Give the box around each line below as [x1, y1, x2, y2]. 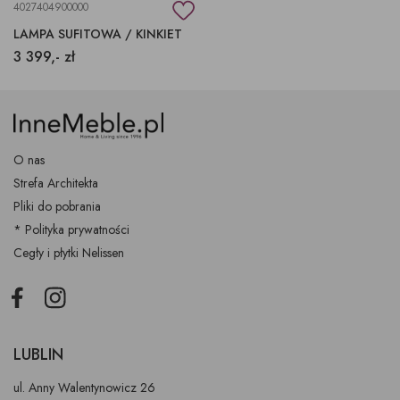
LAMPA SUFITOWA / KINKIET [13, 25, 182, 44]
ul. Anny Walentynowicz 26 [13, 379, 155, 397]
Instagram [42, 286, 92, 304]
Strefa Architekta [13, 173, 98, 192]
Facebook [5, 286, 56, 304]
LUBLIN [13, 343, 63, 367]
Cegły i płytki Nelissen [13, 243, 124, 262]
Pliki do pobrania [13, 196, 101, 215]
